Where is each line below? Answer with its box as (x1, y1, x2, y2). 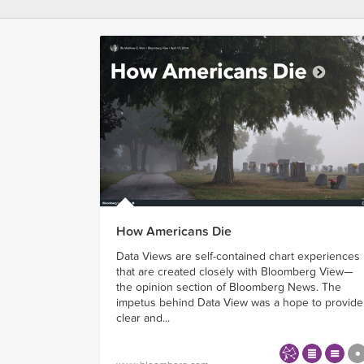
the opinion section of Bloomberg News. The (116, 279, 341, 294)
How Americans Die (116, 223, 232, 240)
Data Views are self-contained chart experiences (116, 249, 360, 263)
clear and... (116, 310, 170, 325)
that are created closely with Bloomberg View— (116, 264, 353, 279)
